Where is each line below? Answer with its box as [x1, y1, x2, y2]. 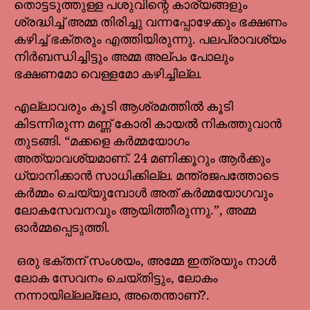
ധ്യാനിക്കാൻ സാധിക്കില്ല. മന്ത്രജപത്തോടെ [14, 168, 279, 185]
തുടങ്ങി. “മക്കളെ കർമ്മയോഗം [14, 134, 190, 150]
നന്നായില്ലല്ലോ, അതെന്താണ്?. [14, 287, 212, 304]
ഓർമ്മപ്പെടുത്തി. [14, 220, 110, 237]
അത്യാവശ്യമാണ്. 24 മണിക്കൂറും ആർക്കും [14, 151, 271, 167]
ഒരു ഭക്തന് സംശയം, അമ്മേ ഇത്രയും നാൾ [14, 253, 276, 269]
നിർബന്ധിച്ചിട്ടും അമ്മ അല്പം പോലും [14, 48, 234, 65]
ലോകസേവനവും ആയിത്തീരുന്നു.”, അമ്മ [14, 203, 256, 219]
